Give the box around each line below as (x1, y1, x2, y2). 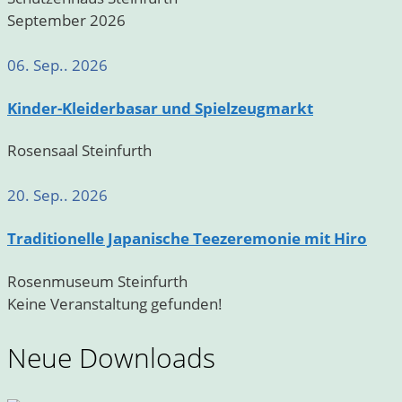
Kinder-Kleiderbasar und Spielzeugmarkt (7, 97, 313, 118)
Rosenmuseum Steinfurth (7, 270, 188, 292)
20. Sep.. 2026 (7, 185, 108, 206)
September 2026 (7, 10, 126, 31)
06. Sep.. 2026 (7, 55, 108, 76)
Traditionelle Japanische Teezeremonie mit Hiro (7, 228, 367, 249)
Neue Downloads (7, 338, 215, 376)
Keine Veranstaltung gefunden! (7, 293, 223, 314)
